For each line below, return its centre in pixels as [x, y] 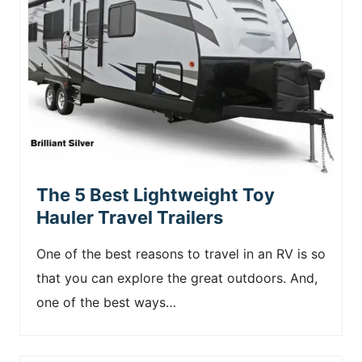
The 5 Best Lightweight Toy [156, 194]
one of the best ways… [106, 302]
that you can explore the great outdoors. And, [177, 278]
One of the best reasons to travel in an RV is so [181, 253]
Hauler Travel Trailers [130, 217]
